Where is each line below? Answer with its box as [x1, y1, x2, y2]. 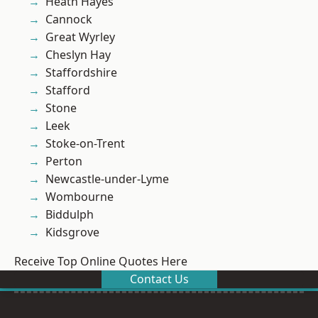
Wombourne [45, 189, 114, 205]
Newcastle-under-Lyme [45, 171, 169, 187]
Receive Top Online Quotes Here [14, 253, 187, 270]
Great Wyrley [45, 29, 115, 45]
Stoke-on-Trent [45, 136, 126, 152]
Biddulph [45, 207, 94, 223]
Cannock [45, 11, 92, 28]
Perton [45, 153, 82, 170]
